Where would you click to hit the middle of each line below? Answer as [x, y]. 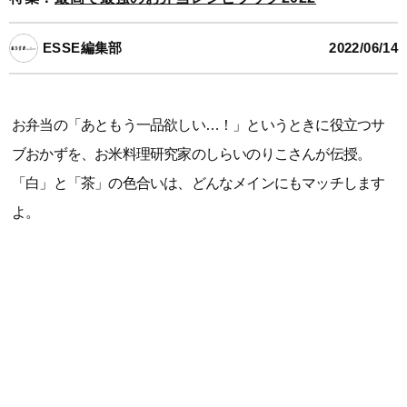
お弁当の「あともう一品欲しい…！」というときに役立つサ [199, 125]
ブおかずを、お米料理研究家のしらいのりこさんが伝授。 [192, 154]
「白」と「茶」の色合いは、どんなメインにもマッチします [199, 183]
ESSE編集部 [83, 48]
